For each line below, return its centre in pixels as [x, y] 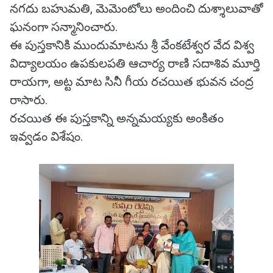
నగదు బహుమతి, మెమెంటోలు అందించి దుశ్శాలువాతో [136, 9]
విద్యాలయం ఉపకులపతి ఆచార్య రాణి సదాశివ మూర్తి [135, 63]
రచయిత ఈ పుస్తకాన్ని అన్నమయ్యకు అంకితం [118, 118]
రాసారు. [29, 100]
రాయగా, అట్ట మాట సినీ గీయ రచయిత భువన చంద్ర [132, 82]
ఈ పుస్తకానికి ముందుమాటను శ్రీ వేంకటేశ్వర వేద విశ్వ [132, 45]
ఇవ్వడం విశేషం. [46, 136]
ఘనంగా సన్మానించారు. [64, 27]
